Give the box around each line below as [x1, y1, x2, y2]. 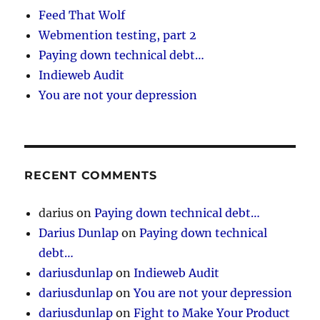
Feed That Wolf [39, 8, 126, 23]
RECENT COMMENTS [24, 169, 157, 183]
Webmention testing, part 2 [39, 28, 197, 43]
